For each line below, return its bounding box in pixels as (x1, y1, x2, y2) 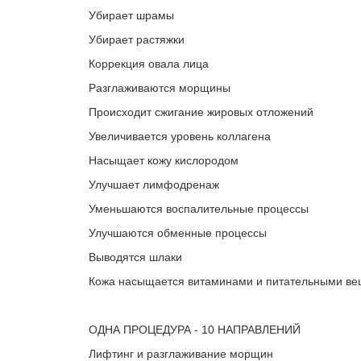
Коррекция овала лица (89, 57, 209, 70)
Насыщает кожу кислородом (89, 154, 239, 167)
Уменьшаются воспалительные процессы (89, 202, 309, 215)
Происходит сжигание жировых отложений (89, 106, 313, 118)
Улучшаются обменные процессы (89, 226, 267, 239)
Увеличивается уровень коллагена (89, 130, 271, 143)
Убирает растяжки (89, 33, 185, 46)
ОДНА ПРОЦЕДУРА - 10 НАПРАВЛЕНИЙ (89, 323, 301, 336)
